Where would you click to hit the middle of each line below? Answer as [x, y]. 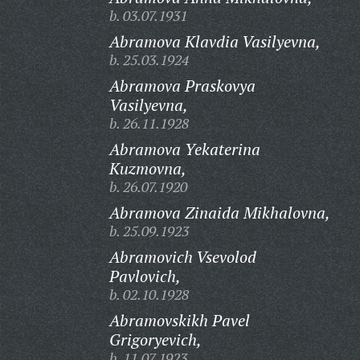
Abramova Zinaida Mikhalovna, [219, 213]
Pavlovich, [145, 276]
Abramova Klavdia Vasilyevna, [215, 41]
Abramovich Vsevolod [182, 257]
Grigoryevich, [155, 340]
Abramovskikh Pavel [179, 320]
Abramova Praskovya [182, 86]
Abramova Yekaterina [184, 149]
